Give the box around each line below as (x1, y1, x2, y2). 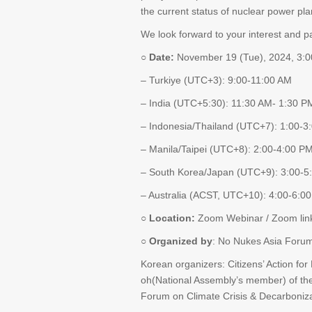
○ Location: (141, 212, 198, 224)
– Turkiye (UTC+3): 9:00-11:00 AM (141, 75, 292, 86)
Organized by (149, 235, 212, 247)
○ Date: (141, 52, 177, 63)
